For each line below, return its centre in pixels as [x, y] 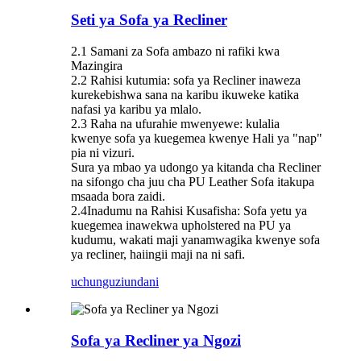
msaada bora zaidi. [118, 197]
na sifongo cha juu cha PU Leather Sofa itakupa [193, 182]
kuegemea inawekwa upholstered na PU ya [181, 226]
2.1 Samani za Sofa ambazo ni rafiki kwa [175, 52]
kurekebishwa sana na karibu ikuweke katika [185, 95]
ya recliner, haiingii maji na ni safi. [158, 255]
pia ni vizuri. [103, 153]
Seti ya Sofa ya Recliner [149, 20]
